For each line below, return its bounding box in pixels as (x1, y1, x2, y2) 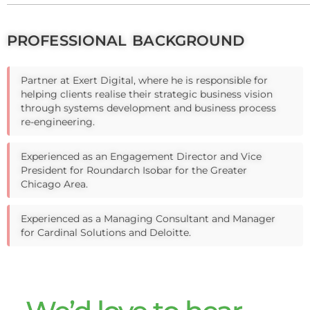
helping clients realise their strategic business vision (21, 87, 273, 100)
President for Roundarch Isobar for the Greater (21, 163, 247, 176)
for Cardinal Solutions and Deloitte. (21, 226, 191, 239)
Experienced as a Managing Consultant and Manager (21, 212, 275, 225)
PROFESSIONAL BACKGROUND (7, 31, 245, 49)
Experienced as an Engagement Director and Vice (21, 149, 262, 163)
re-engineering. (21, 115, 95, 128)
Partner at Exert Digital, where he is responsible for (21, 73, 268, 86)
